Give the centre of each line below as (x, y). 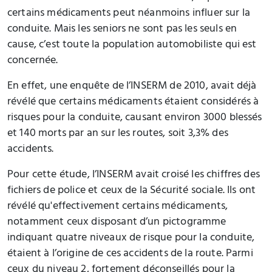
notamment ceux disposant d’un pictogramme (117, 223)
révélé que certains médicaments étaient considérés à (133, 102)
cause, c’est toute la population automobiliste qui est (132, 45)
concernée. (33, 61)
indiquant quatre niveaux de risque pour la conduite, (131, 238)
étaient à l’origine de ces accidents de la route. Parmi (130, 254)
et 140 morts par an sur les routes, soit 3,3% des (118, 134)
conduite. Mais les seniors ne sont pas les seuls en (122, 29)
